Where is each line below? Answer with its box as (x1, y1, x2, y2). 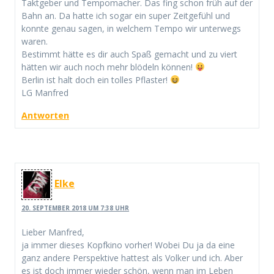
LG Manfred (21, 86, 68, 98)
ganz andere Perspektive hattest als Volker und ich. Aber (21, 252, 243, 264)
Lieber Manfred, (21, 226, 84, 239)
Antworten (21, 109, 69, 121)
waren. (21, 35, 48, 47)
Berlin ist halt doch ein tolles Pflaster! (21, 73, 170, 86)
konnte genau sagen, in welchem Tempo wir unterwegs (21, 22, 241, 34)
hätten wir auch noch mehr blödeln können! (21, 61, 195, 73)
